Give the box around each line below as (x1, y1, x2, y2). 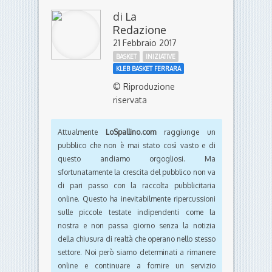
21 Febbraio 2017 (113, 38, 177, 49)
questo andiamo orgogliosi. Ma (58, 154, 216, 164)
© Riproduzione (113, 81, 175, 92)
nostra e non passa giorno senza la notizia (58, 221, 216, 231)
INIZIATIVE (146, 53, 175, 61)
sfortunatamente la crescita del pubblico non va (58, 168, 216, 177)
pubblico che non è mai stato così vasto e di (58, 141, 216, 151)
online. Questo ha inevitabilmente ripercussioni (58, 194, 216, 204)
